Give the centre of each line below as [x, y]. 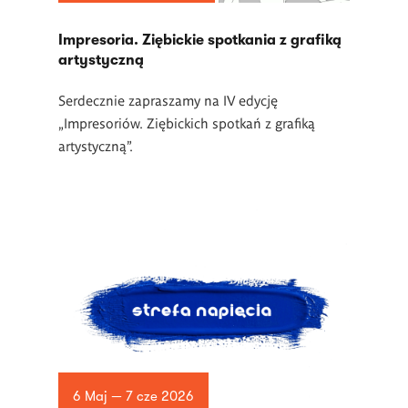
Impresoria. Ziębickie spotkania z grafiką [200, 40]
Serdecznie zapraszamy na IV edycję [168, 100]
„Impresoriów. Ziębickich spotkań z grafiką [187, 122]
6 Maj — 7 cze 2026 [133, 397]
